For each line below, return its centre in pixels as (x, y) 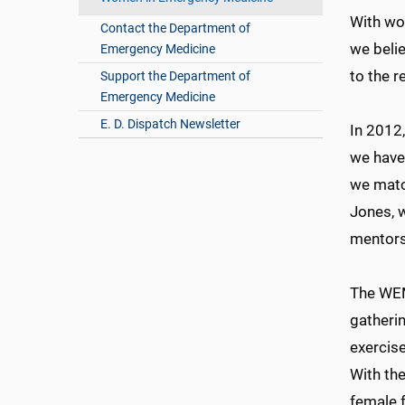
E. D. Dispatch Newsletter (171, 124)
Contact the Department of (176, 28)
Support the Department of (176, 76)
